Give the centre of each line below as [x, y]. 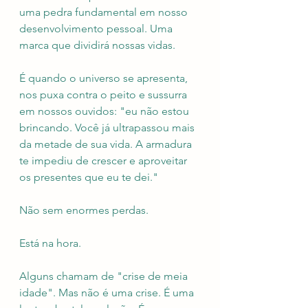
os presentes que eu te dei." [89, 177]
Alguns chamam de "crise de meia [105, 276]
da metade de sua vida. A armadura [107, 144]
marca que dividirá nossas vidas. [97, 45]
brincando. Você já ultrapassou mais [108, 128]
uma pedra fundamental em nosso [105, 12]
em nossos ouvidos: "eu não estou [106, 111]
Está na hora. [50, 243]
